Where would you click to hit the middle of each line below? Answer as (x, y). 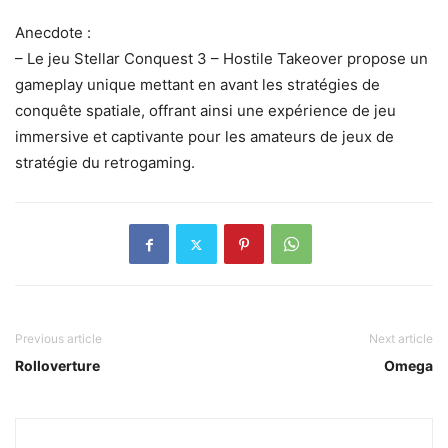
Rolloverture (57, 366)
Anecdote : (53, 33)
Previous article (58, 339)
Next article (401, 339)
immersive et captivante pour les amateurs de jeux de (204, 137)
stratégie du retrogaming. (105, 163)
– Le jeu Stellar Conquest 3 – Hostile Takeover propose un (221, 59)
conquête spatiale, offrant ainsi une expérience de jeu (205, 111)
